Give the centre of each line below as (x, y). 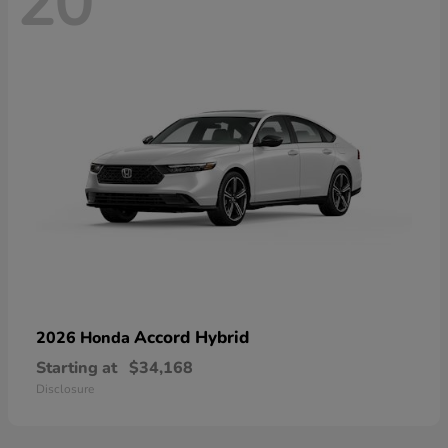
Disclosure (65, 389)
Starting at (76, 368)
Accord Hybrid (191, 338)
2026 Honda (85, 338)
